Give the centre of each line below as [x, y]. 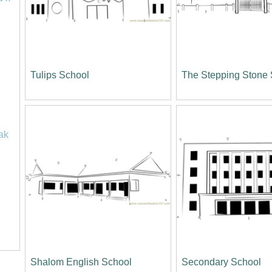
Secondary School [222, 262]
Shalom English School [81, 262]
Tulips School [59, 75]
